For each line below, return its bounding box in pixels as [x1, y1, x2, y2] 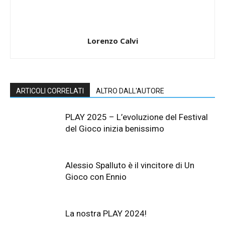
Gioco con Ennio [65, 172, 127, 182]
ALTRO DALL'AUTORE [96, 87, 164, 95]
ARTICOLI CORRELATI [16, 87, 84, 95]
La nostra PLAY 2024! [65, 208, 147, 219]
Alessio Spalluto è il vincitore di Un [65, 160, 194, 171]
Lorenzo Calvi [87, 36, 138, 46]
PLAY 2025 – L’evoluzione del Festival [65, 112, 208, 123]
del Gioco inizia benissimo [65, 124, 164, 134]
